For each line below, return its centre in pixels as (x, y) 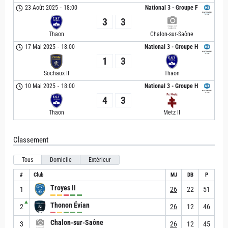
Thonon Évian (70, 205)
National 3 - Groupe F (172, 8)
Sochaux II (56, 73)
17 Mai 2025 (40, 47)
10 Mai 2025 (40, 86)
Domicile (61, 160)
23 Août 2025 (42, 8)
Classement (31, 140)
